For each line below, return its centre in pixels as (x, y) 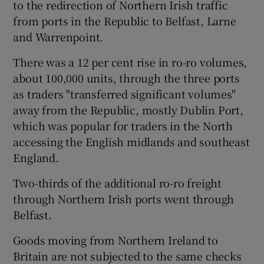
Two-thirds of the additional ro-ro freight (118, 182)
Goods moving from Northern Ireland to (116, 240)
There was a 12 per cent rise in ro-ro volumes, (130, 62)
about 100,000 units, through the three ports (126, 77)
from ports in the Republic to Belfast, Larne (125, 20)
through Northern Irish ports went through (124, 198)
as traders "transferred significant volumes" (124, 93)
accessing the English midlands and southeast (131, 141)
